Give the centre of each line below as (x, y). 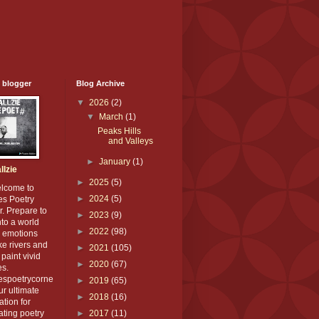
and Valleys (130, 141)
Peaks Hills (119, 131)
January (116, 162)
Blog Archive (100, 84)
